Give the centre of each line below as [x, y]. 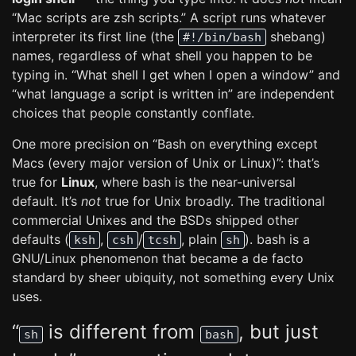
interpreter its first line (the [95, 37]
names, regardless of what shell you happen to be [162, 56]
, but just [279, 332]
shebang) [296, 37]
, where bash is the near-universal [195, 182]
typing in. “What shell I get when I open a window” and [176, 75]
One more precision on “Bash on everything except [165, 144]
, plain [201, 239]
